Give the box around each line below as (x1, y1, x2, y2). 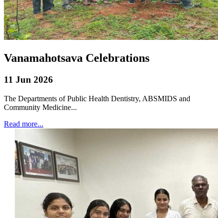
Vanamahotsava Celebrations (4, 51, 149, 64)
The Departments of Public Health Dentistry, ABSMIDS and (4, 94, 190, 103)
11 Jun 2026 (4, 74, 53, 85)
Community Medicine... (4, 103, 77, 111)
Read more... (4, 119, 43, 128)
